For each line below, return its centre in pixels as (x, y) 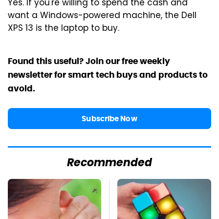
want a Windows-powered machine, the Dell (102, 16)
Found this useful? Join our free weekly (89, 61)
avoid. (22, 88)
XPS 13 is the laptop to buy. (64, 29)
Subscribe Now (109, 118)
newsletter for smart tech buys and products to (108, 75)
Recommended (109, 163)
